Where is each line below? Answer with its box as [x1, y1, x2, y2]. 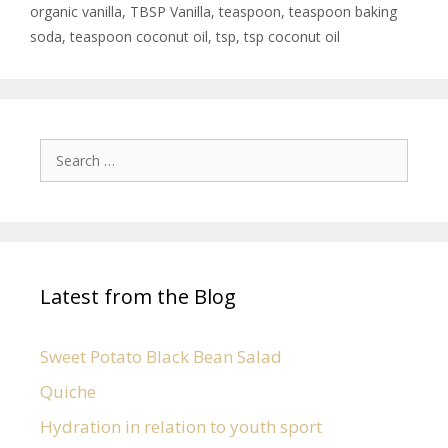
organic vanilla [30, 2, 122, 22]
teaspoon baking [289, 2, 397, 22]
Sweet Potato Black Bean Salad [40, 345, 282, 369]
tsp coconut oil [244, 27, 340, 47]
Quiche [40, 380, 96, 404]
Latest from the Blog [40, 283, 236, 311]
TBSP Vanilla [130, 2, 211, 22]
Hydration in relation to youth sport [40, 415, 322, 439]
